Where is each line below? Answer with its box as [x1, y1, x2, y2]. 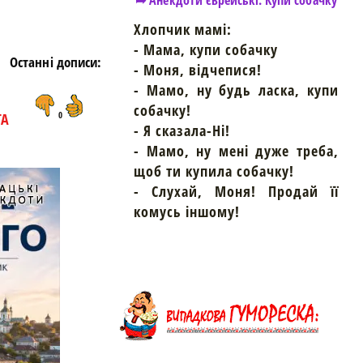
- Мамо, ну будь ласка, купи [134, 80, 339, 100]
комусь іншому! [134, 202, 240, 222]
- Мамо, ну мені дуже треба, [134, 141, 339, 161]
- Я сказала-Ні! [134, 121, 230, 141]
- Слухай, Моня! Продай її [134, 181, 339, 202]
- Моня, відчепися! [134, 60, 262, 80]
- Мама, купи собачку [134, 40, 278, 60]
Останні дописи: [10, 53, 101, 71]
